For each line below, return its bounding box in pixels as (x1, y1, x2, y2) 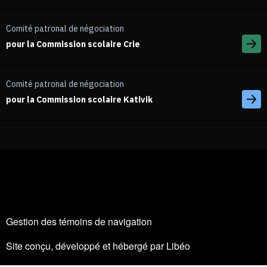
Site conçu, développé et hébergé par (6, 239, 166, 253)
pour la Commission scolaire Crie (6, 39, 140, 50)
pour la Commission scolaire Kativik (6, 94, 153, 105)
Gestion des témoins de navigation (6, 215, 152, 229)
